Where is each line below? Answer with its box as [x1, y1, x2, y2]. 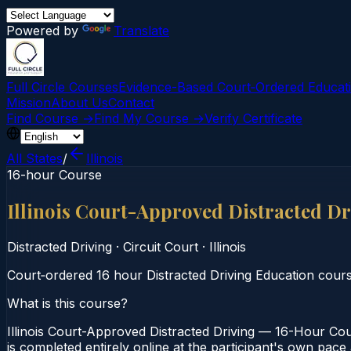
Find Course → [6, 110, 94, 126]
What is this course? [7, 295, 128, 311]
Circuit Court [123, 238, 198, 255]
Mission [6, 95, 51, 110]
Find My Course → [94, 110, 204, 126]
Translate [114, 23, 169, 38]
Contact [108, 95, 154, 110]
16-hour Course [7, 167, 102, 183]
